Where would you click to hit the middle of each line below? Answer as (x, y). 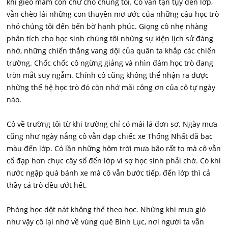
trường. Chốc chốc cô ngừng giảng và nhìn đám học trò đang (110, 63)
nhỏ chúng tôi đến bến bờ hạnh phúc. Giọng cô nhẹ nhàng (107, 26)
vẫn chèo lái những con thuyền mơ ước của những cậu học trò (113, 14)
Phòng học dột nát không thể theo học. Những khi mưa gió (106, 209)
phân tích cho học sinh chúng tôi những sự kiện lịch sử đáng (110, 38)
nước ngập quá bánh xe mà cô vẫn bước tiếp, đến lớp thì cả (109, 173)
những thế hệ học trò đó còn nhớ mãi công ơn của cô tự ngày (111, 87)
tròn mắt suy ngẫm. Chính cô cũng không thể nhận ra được (108, 75)
